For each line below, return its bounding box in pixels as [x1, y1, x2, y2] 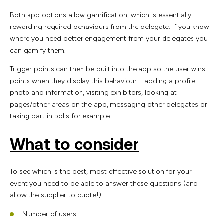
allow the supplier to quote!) [10, 191, 101, 200]
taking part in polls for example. [10, 112, 111, 121]
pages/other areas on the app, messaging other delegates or [10, 100, 207, 109]
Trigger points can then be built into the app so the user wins [10, 65, 205, 74]
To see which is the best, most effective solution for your [10, 167, 192, 176]
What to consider [10, 135, 139, 153]
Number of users [22, 210, 76, 219]
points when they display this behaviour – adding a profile [10, 77, 195, 85]
